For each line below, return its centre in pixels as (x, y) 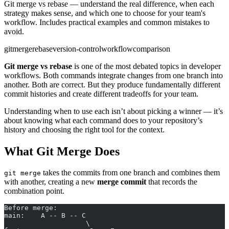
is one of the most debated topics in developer (146, 66)
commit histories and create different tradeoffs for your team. (101, 94)
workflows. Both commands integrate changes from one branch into (113, 75)
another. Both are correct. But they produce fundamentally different (112, 84)
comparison (152, 49)
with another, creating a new (51, 182)
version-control (77, 49)
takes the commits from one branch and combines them (130, 173)
